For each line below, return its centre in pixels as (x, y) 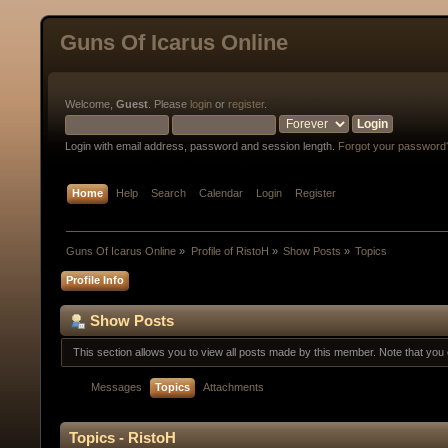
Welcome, (90, 104)
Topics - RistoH (122, 437)
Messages (117, 386)
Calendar (221, 193)
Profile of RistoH (229, 251)
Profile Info (95, 279)
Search (169, 193)
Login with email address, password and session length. (201, 146)
